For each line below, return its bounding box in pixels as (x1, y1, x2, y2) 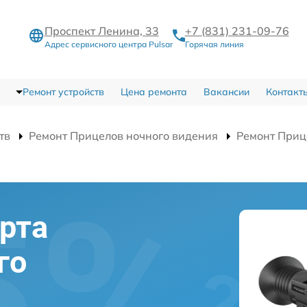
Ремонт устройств (22, 85, 104, 98)
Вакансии (203, 85, 249, 98)
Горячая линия (184, 38, 244, 49)
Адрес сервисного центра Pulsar (44, 38, 173, 49)
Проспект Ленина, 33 (44, 23, 159, 38)
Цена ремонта (120, 85, 187, 98)
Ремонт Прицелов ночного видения (29, 128, 218, 143)
